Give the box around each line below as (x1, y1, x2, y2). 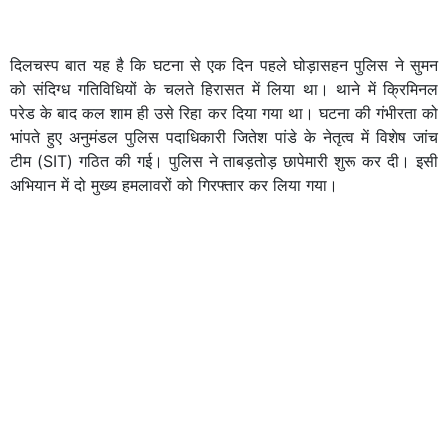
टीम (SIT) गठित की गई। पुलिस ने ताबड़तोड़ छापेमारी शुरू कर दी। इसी (10, 150, 438, 171)
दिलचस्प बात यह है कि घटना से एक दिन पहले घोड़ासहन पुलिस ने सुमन (10, 54, 438, 75)
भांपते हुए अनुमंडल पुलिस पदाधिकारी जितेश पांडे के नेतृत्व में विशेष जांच (10, 126, 438, 147)
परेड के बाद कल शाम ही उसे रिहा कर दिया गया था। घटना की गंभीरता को (10, 102, 438, 123)
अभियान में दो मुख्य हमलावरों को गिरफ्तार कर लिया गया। (10, 174, 338, 195)
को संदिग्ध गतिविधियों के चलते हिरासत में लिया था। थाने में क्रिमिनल (10, 78, 438, 99)
